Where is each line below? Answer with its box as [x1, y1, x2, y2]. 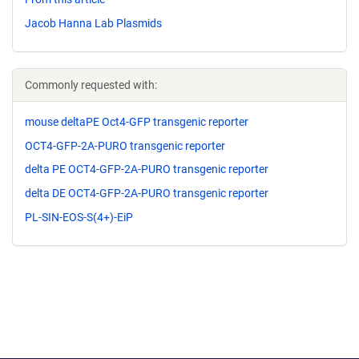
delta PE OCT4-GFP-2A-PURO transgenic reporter [25, 163, 268, 176]
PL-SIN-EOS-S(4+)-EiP [25, 210, 133, 224]
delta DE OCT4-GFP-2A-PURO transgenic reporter [25, 187, 268, 200]
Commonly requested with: [25, 78, 157, 91]
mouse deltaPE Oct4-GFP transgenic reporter [25, 115, 248, 128]
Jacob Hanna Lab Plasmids [25, 16, 162, 30]
